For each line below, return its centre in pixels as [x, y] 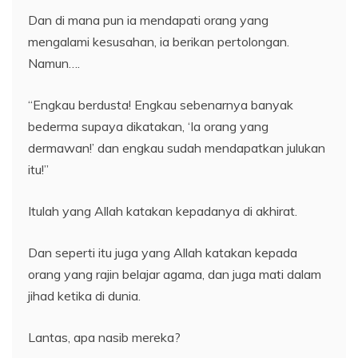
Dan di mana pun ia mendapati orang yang [148, 20]
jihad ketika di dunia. [84, 296]
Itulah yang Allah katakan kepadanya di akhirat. [163, 211]
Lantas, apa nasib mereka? [104, 338]
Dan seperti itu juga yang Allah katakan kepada [163, 253]
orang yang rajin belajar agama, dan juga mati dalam [175, 274]
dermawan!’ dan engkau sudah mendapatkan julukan [177, 148]
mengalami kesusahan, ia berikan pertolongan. [159, 42]
